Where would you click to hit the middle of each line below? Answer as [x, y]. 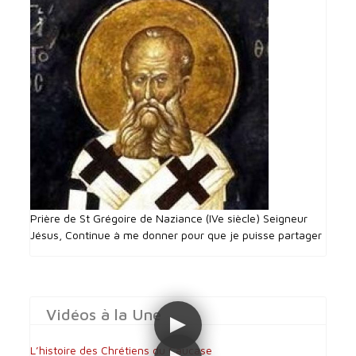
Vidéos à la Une [104, 314]
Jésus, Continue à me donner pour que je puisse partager [176, 234]
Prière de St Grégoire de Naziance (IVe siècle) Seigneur [169, 218]
